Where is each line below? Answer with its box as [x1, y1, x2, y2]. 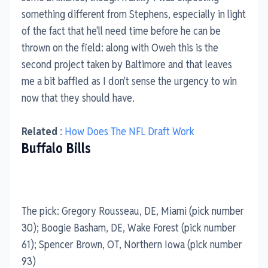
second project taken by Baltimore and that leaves [22, 57, 232, 71]
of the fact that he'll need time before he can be [22, 23, 221, 38]
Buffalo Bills [22, 139, 91, 157]
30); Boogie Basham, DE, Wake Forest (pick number [22, 220, 236, 234]
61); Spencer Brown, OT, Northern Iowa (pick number [22, 237, 242, 251]
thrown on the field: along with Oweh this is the [22, 40, 218, 54]
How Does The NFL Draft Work [65, 124, 194, 138]
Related [22, 124, 57, 138]
